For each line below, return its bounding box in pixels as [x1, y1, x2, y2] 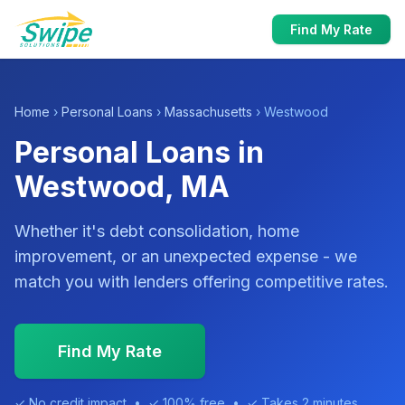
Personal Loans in [14, 135, 264, 170]
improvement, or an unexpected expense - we [14, 247, 357, 266]
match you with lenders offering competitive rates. [14, 272, 389, 291]
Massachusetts [165, 104, 252, 119]
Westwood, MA [14, 169, 230, 204]
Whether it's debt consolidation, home [14, 221, 299, 240]
